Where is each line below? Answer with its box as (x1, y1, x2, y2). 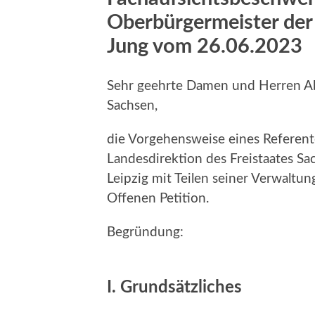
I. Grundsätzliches (107, 278, 242, 296)
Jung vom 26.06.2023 (107, 36, 302, 57)
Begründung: (107, 225, 184, 239)
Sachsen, (107, 98, 157, 112)
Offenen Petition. (107, 191, 209, 205)
